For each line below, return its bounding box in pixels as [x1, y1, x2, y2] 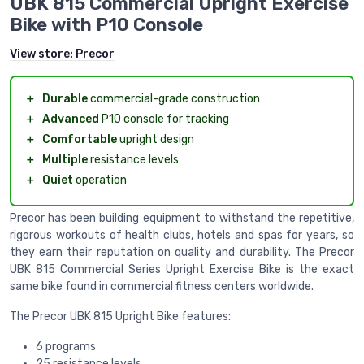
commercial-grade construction [88, 91, 260, 106]
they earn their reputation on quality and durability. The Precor [10, 245, 354, 259]
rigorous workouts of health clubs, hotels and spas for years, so [10, 227, 354, 242]
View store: [10, 46, 76, 61]
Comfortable [42, 132, 117, 146]
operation [73, 172, 127, 187]
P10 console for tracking [99, 111, 229, 126]
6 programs [36, 339, 96, 353]
